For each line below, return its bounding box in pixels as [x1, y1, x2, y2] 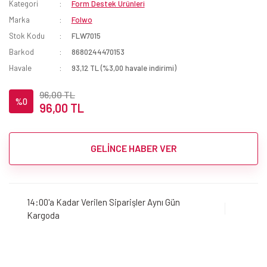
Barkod [9, 46, 34, 57]
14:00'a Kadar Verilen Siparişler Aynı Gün [27, 197, 180, 208]
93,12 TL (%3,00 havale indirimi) [71, 63, 176, 73]
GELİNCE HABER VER [90, 142, 177, 154]
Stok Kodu [9, 30, 45, 41]
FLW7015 [71, 30, 101, 41]
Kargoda [27, 210, 60, 221]
